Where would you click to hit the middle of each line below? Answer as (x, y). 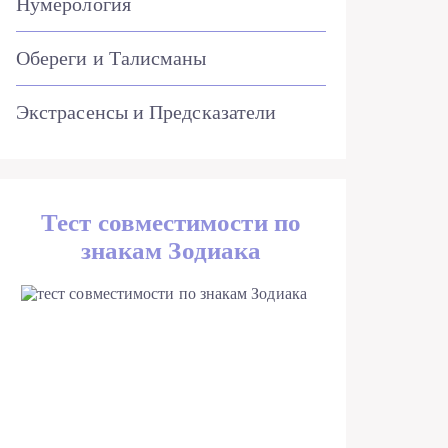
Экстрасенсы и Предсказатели (146, 112)
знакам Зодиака (171, 250)
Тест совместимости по (171, 222)
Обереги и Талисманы (111, 58)
